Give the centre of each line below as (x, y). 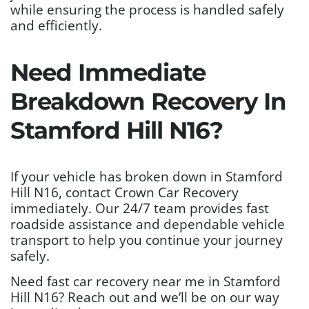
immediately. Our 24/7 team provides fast (140, 208)
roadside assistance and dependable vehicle (148, 223)
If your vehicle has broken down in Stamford (147, 176)
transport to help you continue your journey (147, 239)
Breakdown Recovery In (148, 101)
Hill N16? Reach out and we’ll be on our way (145, 297)
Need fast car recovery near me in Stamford (146, 281)
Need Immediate (108, 72)
